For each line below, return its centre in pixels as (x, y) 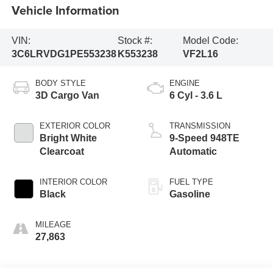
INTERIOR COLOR (73, 182)
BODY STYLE (60, 83)
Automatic (193, 151)
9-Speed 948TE (204, 138)
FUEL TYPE (191, 182)
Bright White (68, 138)
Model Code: (211, 40)
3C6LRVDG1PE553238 (64, 54)
